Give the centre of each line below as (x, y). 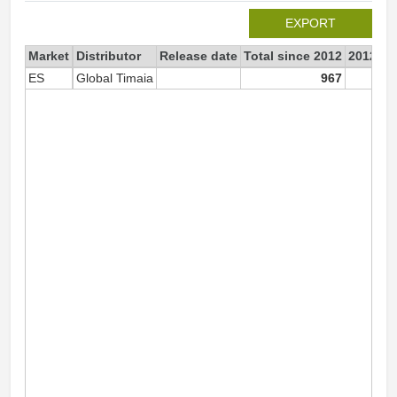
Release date (198, 56)
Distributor (109, 56)
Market (49, 56)
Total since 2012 (293, 56)
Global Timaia (115, 78)
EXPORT (311, 23)
